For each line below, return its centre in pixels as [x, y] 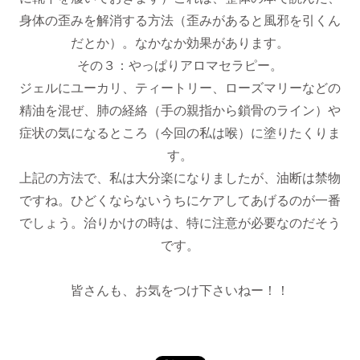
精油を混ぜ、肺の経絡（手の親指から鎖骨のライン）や [180, 110]
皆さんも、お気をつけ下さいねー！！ [180, 290]
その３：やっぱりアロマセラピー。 [180, 65]
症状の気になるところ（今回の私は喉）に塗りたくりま [180, 133]
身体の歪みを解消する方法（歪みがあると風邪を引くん [180, 20]
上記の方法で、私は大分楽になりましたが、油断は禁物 [180, 178]
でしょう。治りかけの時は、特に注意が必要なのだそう [180, 223]
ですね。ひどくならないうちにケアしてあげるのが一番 [180, 200]
